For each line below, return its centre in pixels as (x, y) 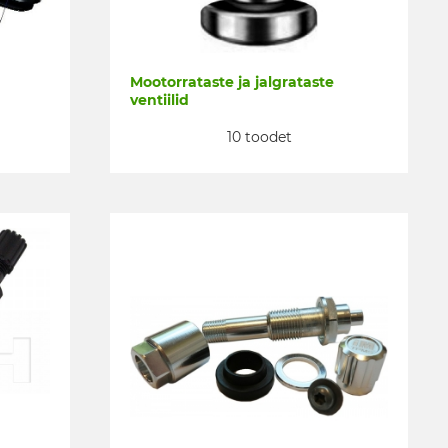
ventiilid (159, 100)
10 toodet (259, 136)
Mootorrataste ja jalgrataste (232, 82)
